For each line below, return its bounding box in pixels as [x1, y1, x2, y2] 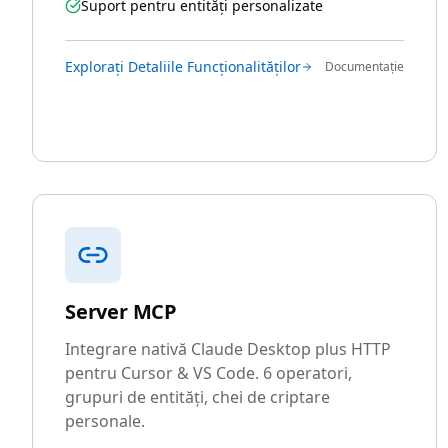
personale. [65, 410, 145, 432]
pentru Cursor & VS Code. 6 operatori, [65, 362, 352, 384]
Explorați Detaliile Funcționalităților [65, 57, 301, 76]
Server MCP [65, 298, 177, 325]
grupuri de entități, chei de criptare [65, 386, 330, 408]
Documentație [325, 58, 405, 75]
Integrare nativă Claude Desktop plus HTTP [65, 338, 391, 360]
